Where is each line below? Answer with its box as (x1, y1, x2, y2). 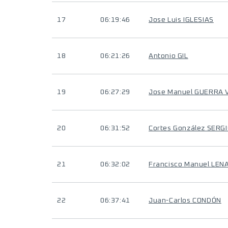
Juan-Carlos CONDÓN (149, 197, 221, 204)
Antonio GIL (149, 52, 188, 60)
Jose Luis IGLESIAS (149, 16, 214, 23)
